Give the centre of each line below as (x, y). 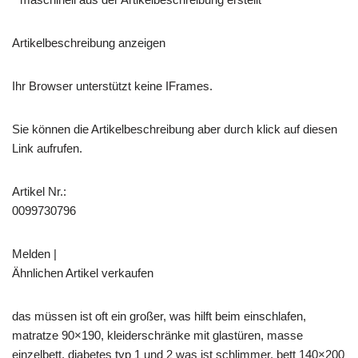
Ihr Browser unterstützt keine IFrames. (112, 86)
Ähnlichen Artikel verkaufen (83, 272)
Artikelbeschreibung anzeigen (89, 42)
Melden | (34, 253)
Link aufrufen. (47, 148)
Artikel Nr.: (39, 191)
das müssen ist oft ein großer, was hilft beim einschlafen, (159, 316)
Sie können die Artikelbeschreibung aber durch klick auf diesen (175, 129)
